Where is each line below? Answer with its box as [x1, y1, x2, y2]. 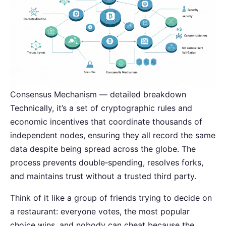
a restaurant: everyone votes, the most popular [10, 206, 190, 216]
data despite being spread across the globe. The [10, 143, 196, 154]
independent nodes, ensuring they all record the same [10, 130, 215, 140]
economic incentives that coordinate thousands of [10, 116, 202, 127]
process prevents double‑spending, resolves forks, [10, 157, 203, 167]
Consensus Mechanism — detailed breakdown [10, 89, 186, 99]
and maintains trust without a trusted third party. [10, 171, 196, 181]
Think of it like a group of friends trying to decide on [10, 192, 212, 203]
